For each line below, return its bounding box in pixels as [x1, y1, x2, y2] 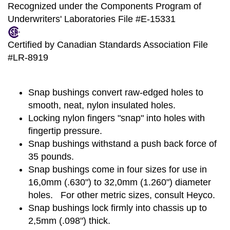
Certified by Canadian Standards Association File [8, 40, 208, 50]
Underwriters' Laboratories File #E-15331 [8, 14, 176, 24]
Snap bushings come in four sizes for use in [28, 164, 207, 175]
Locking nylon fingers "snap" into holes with [28, 113, 205, 123]
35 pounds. [28, 151, 74, 162]
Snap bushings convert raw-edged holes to [28, 87, 203, 98]
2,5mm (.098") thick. [28, 216, 110, 226]
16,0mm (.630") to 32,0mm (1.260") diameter [28, 177, 211, 187]
